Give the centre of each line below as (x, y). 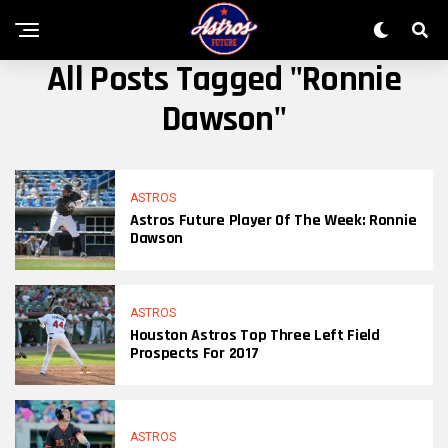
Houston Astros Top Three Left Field (255, 335)
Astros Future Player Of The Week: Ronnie (273, 220)
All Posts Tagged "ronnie (224, 79)
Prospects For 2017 (194, 353)
